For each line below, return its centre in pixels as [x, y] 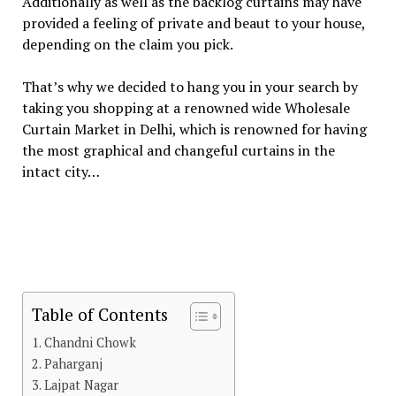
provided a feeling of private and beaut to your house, [193, 23]
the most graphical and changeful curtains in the [178, 150]
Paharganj [73, 364]
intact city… [61, 171]
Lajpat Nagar [81, 385]
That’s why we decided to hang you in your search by [190, 87]
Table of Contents [99, 314]
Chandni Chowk [90, 343]
